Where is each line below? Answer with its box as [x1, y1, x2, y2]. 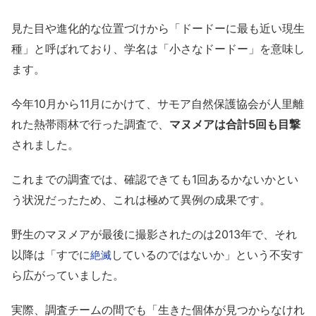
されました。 [11, 138, 79, 152]
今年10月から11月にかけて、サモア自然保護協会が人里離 [11, 97, 304, 111]
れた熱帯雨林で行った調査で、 [11, 117, 169, 132]
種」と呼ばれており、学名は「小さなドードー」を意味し [11, 42, 305, 56]
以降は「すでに [11, 248, 90, 262]
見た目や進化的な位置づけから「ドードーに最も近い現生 [11, 21, 305, 36]
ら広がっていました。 [11, 268, 124, 283]
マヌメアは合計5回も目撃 [169, 117, 300, 132]
